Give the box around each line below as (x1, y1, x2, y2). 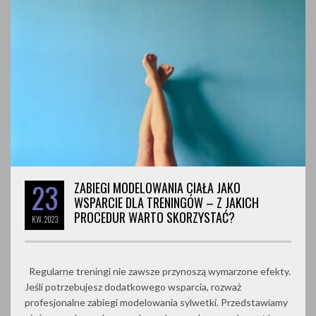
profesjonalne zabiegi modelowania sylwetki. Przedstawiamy (25, 296, 288, 308)
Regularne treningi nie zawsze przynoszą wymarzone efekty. (25, 265, 291, 277)
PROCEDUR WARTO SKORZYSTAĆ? (74, 207, 235, 226)
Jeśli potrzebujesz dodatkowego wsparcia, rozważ (25, 280, 241, 293)
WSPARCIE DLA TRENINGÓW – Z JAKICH (74, 193, 259, 212)
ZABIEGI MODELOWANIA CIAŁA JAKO (74, 178, 241, 197)
